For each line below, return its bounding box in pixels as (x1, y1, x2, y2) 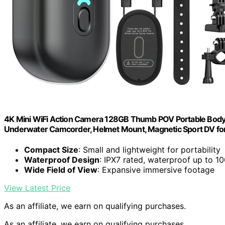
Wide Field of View (24, 165, 97, 175)
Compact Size (24, 145, 78, 155)
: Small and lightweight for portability (78, 145, 220, 155)
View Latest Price (4, 183, 70, 193)
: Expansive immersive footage (97, 165, 214, 175)
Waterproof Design (24, 155, 99, 165)
